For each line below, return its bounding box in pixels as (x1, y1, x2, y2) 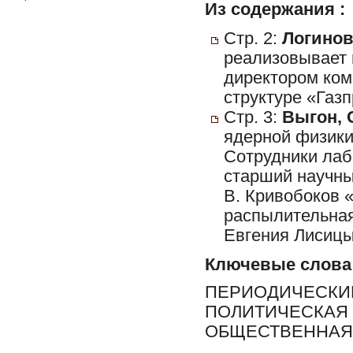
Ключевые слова (205, 255, 351, 274)
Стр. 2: (224, 28, 282, 48)
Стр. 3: (224, 107, 282, 127)
